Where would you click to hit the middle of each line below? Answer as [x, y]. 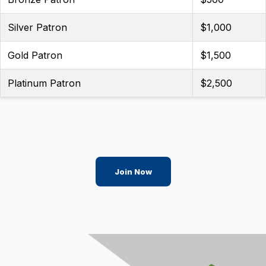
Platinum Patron [44, 83]
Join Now [133, 172]
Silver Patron [37, 27]
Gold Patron [35, 55]
